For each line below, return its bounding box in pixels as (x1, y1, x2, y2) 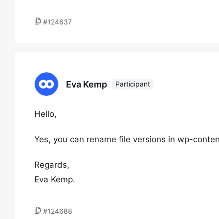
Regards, (34, 160, 69, 170)
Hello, (34, 109, 57, 119)
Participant (115, 80, 150, 88)
